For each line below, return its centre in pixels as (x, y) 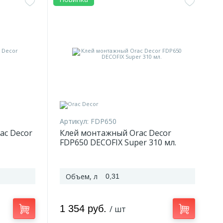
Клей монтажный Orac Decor (115, 133)
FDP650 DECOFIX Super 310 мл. (118, 142)
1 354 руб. (85, 209)
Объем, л (82, 176)
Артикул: (74, 121)
